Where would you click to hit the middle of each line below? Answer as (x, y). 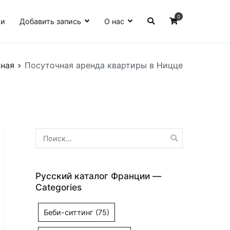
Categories (59, 187)
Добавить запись (51, 21)
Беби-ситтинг (69, 213)
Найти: (47, 134)
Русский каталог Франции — (98, 176)
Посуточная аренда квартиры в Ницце (104, 65)
